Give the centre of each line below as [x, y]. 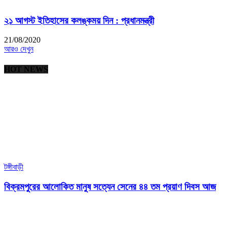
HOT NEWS [26, 69]
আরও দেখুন [19, 49]
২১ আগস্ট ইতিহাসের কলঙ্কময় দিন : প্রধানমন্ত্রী [79, 20]
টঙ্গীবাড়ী [14, 167]
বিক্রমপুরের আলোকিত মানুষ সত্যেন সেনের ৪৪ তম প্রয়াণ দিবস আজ [110, 186]
